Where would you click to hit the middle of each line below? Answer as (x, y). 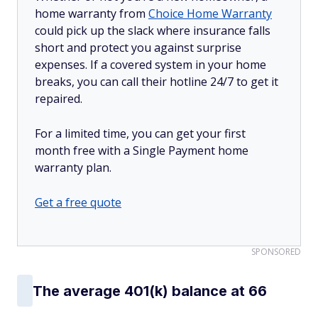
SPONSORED (276, 252)
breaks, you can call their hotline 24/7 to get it (157, 82)
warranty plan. (73, 168)
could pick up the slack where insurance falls (153, 31)
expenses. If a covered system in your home (150, 65)
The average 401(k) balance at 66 (150, 291)
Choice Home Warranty (210, 13)
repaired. (59, 99)
